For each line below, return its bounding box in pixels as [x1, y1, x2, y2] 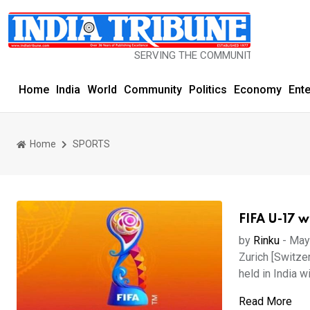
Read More [238, 295, 292, 308]
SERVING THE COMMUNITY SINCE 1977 [91, 49, 273, 62]
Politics [189, 83, 227, 96]
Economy [234, 83, 282, 96]
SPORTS [73, 138, 110, 149]
